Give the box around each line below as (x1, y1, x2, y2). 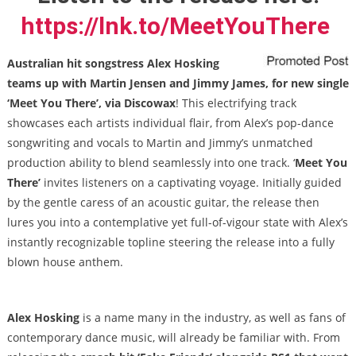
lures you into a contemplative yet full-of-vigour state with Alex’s (6, 215, 348, 230)
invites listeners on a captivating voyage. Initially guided (40, 175, 342, 191)
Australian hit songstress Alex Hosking (6, 56, 219, 72)
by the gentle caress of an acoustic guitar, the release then (6, 195, 319, 211)
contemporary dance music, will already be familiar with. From (6, 330, 340, 346)
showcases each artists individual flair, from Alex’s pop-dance (6, 115, 334, 131)
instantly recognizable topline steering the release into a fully (6, 234, 335, 250)
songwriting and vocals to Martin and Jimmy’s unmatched (6, 135, 313, 151)
